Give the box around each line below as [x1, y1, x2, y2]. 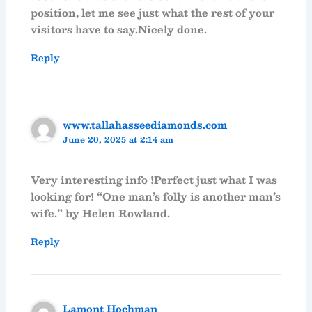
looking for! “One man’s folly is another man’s [31, 187, 281, 205]
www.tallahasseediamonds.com [63, 116, 228, 133]
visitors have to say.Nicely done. [31, 20, 208, 38]
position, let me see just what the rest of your [31, 3, 275, 21]
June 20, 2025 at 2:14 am [63, 132, 174, 146]
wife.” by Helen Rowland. [31, 204, 171, 221]
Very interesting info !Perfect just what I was [31, 171, 278, 188]
